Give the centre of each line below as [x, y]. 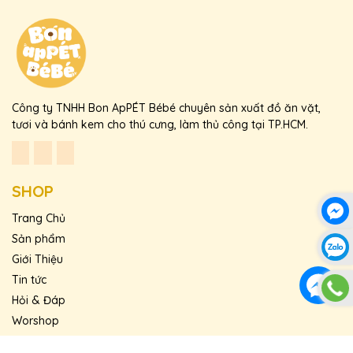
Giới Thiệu [37, 260]
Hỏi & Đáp [39, 301]
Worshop [35, 321]
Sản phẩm [39, 239]
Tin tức [29, 280]
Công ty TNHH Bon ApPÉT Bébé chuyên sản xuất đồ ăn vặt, [166, 108]
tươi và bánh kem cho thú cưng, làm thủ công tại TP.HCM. [160, 125]
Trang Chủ [39, 219]
